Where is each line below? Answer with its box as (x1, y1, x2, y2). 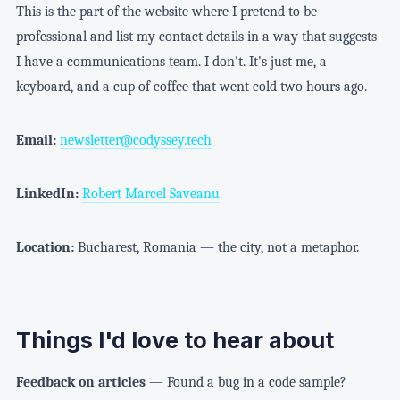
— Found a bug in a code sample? (145, 374, 346, 391)
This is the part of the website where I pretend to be (15, 3, 317, 20)
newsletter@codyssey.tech (59, 131, 212, 148)
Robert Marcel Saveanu (81, 185, 220, 202)
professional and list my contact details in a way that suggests (15, 28, 377, 45)
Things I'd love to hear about (15, 326, 334, 354)
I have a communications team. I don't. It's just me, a (15, 53, 327, 70)
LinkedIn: (15, 185, 79, 202)
